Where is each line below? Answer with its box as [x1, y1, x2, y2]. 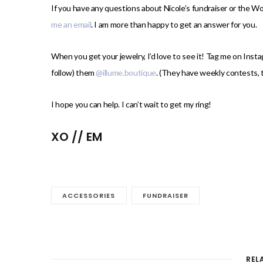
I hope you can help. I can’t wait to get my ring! [51, 99, 211, 110]
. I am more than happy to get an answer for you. [91, 19, 257, 30]
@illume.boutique [96, 68, 156, 78]
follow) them [51, 68, 96, 78]
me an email [51, 19, 92, 30]
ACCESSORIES [62, 191, 116, 201]
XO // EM [51, 129, 102, 146]
